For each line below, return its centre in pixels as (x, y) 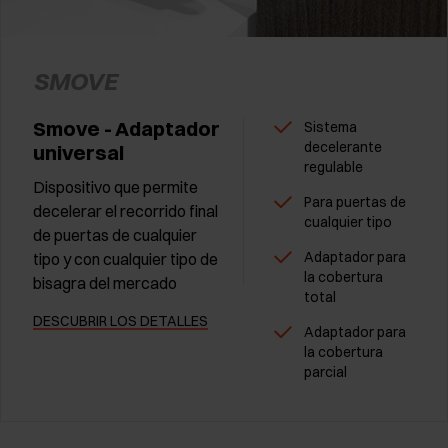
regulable (333, 167)
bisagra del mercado (105, 283)
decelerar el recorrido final (125, 211)
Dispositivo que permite (115, 187)
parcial (325, 372)
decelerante (343, 147)
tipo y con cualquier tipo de (125, 259)
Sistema (330, 127)
